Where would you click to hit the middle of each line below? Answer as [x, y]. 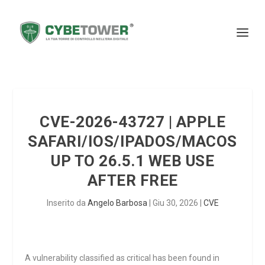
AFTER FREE [132, 180]
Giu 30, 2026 [175, 203]
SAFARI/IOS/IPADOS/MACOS [132, 141]
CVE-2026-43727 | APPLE [132, 122]
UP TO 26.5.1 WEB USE [132, 161]
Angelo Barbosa [117, 203]
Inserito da [67, 203]
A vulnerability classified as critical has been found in [122, 258]
